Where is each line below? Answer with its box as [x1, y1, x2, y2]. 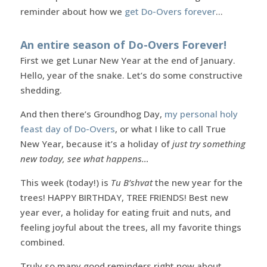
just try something [172, 137, 246, 150]
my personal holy [164, 107, 238, 120]
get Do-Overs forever [124, 5, 216, 17]
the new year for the [152, 176, 243, 188]
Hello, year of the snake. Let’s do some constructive [20, 69, 243, 81]
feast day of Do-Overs [20, 122, 115, 135]
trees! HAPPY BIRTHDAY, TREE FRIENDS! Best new [20, 191, 228, 203]
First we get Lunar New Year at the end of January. [20, 54, 235, 66]
